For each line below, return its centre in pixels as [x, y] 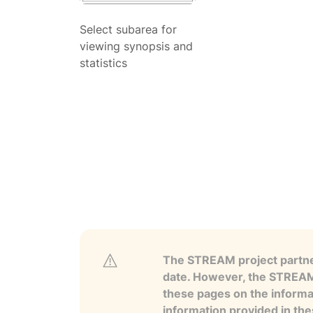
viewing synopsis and [136, 46]
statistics [103, 63]
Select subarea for [128, 29]
